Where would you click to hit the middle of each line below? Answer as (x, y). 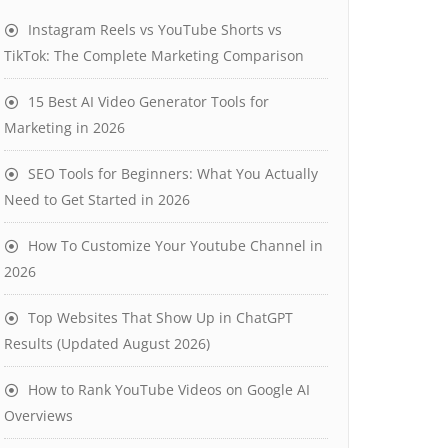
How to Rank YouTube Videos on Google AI (169, 389)
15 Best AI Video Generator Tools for (148, 101)
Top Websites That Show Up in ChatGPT (160, 317)
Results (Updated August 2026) (107, 343)
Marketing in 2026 (64, 127)
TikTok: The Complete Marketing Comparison (154, 55)
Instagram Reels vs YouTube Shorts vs (155, 29)
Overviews (38, 415)
